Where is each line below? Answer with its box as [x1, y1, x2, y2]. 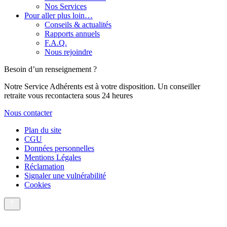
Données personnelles [24, 144, 94, 153]
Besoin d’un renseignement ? [4, 65, 97, 74]
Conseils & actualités [45, 20, 111, 29]
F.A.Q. [45, 39, 67, 48]
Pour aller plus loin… [24, 11, 93, 20]
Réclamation [24, 162, 64, 171]
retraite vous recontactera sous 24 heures [4, 91, 133, 100]
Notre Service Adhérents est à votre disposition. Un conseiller [4, 82, 200, 91]
